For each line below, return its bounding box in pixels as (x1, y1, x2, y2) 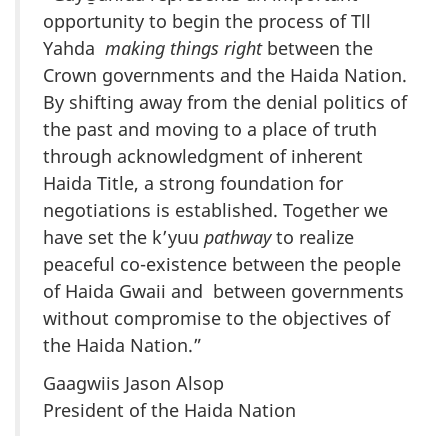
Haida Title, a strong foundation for (43, 170, 343, 195)
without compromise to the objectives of (43, 305, 390, 330)
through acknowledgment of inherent (43, 143, 363, 168)
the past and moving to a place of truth (43, 116, 377, 141)
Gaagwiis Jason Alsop (43, 371, 224, 396)
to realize (271, 224, 359, 249)
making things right (105, 35, 262, 60)
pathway (204, 224, 271, 249)
